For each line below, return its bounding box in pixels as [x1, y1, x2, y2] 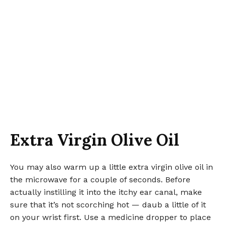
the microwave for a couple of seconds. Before [10, 175, 190, 185]
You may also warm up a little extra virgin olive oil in [10, 162, 213, 172]
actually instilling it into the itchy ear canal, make [10, 187, 202, 197]
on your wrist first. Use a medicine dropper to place [10, 212, 211, 222]
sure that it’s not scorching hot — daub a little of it [10, 200, 206, 210]
